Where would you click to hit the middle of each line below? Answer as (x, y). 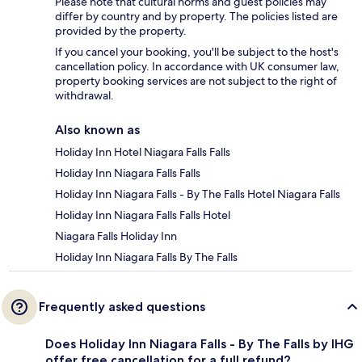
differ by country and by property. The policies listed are (196, 17)
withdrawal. (84, 96)
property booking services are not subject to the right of (196, 81)
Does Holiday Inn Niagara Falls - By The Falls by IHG (200, 344)
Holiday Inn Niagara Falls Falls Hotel (143, 215)
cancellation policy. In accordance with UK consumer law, (197, 67)
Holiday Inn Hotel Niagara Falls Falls (143, 152)
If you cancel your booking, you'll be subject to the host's (197, 52)
